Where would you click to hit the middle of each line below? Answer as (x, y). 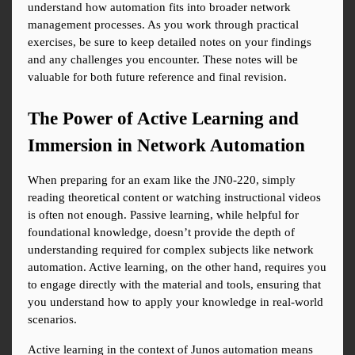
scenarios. (52, 320)
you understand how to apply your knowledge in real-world (176, 302)
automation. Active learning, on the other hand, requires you (177, 267)
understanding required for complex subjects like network (171, 250)
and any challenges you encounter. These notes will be (163, 60)
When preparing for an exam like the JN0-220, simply (162, 180)
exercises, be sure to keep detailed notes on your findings (170, 42)
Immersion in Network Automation (166, 146)
